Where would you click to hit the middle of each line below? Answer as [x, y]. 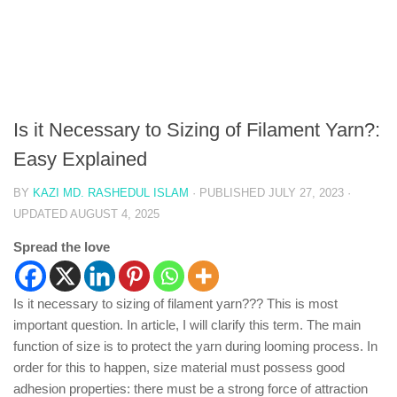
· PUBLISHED [230, 193]
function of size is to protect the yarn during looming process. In [195, 346]
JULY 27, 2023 [306, 193]
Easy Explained [80, 159]
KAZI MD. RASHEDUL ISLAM [111, 193]
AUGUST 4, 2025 [115, 214]
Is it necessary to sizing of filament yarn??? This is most [175, 304]
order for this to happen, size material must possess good [179, 367]
